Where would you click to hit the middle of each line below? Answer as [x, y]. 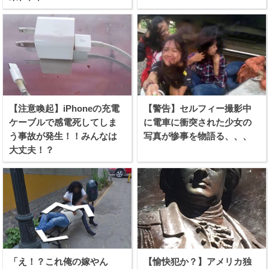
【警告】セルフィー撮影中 [198, 108]
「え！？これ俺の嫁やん [59, 261]
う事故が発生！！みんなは [63, 136]
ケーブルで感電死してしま [63, 122]
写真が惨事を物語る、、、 [198, 136]
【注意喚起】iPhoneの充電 [65, 108]
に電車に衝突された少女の [198, 122]
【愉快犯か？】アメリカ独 [198, 261]
